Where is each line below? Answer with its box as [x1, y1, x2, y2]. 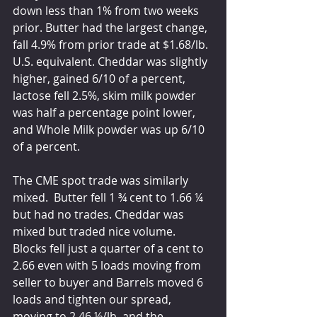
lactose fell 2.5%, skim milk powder [13, 87, 199, 103]
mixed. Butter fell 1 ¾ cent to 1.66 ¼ [13, 189, 206, 205]
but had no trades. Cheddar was [13, 206, 187, 222]
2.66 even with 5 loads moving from [13, 257, 204, 273]
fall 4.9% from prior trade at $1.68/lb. [13, 36, 211, 52]
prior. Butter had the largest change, [13, 19, 210, 35]
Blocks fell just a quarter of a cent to [13, 240, 207, 256]
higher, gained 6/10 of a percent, [13, 70, 188, 86]
